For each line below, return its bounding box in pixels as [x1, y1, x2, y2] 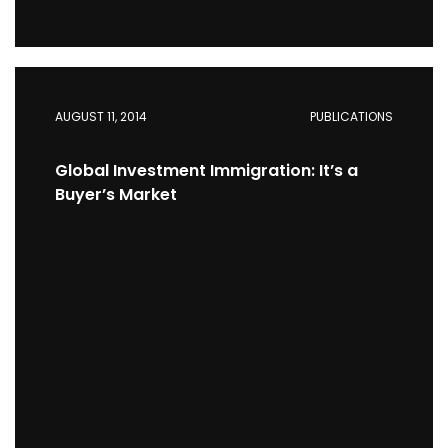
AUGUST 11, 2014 [55, 108, 147, 125]
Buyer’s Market [55, 183, 177, 206]
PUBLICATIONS [310, 108, 393, 125]
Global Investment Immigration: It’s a [55, 159, 358, 182]
